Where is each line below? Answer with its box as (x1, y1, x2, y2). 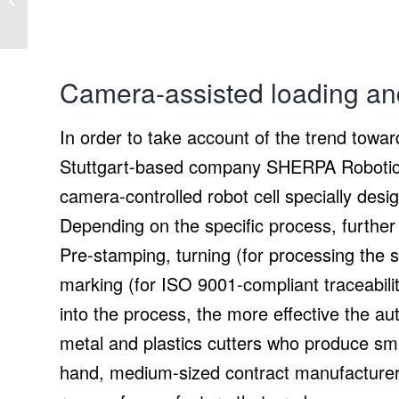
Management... (31, 40, 109, 57)
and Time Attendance (31, 21, 142, 38)
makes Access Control (31, 3, 149, 20)
